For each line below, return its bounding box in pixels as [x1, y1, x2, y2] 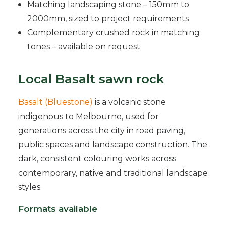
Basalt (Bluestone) [18, 97, 93, 107]
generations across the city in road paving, [18, 126, 185, 135]
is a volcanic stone [93, 97, 166, 107]
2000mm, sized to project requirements [27, 14, 189, 23]
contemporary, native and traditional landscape [18, 168, 208, 178]
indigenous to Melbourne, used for [18, 111, 159, 121]
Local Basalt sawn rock [18, 72, 164, 86]
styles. [18, 182, 42, 192]
